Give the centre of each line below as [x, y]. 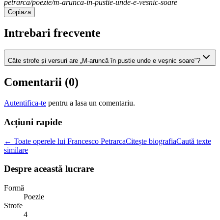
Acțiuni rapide [33, 122]
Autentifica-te [25, 103]
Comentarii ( [36, 82]
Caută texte [194, 141]
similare [16, 150]
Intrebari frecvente [52, 33]
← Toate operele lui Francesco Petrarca [65, 141]
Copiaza [19, 12]
